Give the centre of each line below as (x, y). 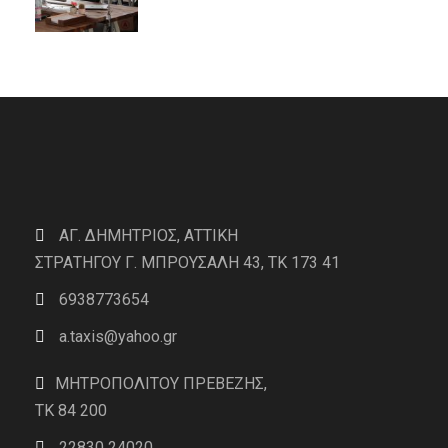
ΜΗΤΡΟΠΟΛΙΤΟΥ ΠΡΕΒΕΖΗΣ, (161, 384)
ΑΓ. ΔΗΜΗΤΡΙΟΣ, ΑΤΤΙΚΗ (146, 236)
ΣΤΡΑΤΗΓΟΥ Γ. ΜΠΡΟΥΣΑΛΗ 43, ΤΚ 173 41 (187, 263)
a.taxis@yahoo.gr (116, 337)
